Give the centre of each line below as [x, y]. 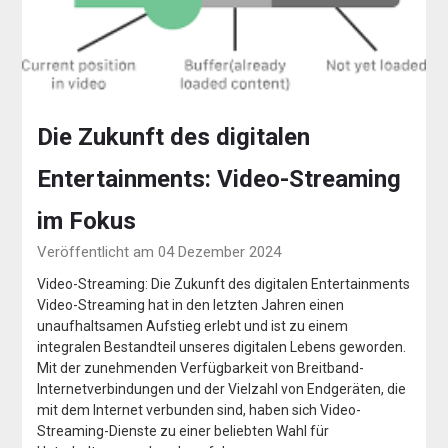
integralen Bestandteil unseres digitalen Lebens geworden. [222, 346]
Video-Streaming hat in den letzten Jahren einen [191, 304]
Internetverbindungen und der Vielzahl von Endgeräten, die [222, 388]
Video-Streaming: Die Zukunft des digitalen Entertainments [224, 283]
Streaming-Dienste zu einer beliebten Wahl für [183, 430]
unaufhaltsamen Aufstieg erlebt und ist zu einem [193, 325]
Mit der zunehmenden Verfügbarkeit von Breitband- [201, 367]
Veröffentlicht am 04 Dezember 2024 [159, 251]
